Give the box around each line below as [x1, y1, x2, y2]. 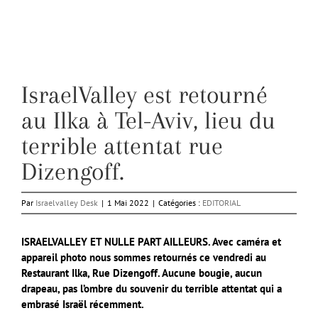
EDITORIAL [202, 197, 241, 209]
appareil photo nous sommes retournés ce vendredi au [21, 251, 266, 265]
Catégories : [158, 197, 202, 209]
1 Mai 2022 [107, 197, 149, 209]
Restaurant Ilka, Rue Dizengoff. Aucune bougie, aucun [21, 266, 262, 280]
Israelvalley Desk [35, 197, 98, 209]
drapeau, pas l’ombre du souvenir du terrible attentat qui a [21, 282, 282, 296]
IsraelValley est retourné [21, 81, 268, 109]
